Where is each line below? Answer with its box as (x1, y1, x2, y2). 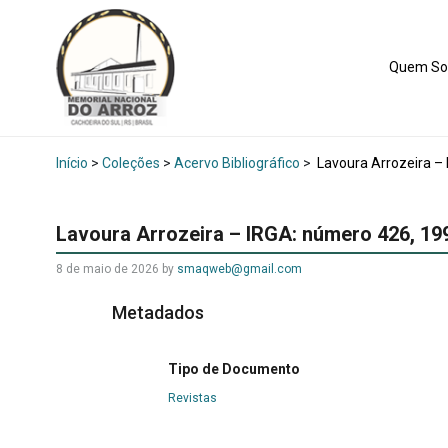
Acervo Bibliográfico (174, 155, 300, 171)
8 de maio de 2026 (56, 262, 159, 276)
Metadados (112, 302, 204, 323)
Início (56, 155, 88, 171)
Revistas (168, 391, 217, 406)
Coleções (102, 155, 160, 171)
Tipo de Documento (168, 361, 300, 378)
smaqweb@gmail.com (177, 262, 302, 276)
